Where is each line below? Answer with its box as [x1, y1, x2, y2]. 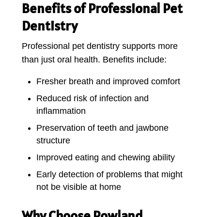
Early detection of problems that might [36, 169, 183, 179]
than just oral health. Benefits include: [21, 54, 167, 64]
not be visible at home [36, 182, 121, 192]
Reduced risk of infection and [36, 93, 149, 103]
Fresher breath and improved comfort [36, 76, 180, 86]
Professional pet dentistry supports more [21, 41, 178, 51]
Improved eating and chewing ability [36, 152, 175, 162]
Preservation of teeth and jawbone [36, 123, 169, 133]
